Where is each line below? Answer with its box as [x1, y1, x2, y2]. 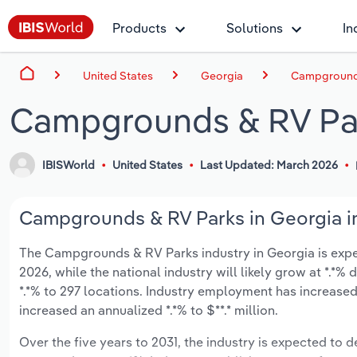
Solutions [226, 20, 283, 36]
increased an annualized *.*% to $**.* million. [19, 302, 278, 319]
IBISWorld [42, 158, 96, 173]
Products [112, 20, 167, 36]
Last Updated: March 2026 [199, 158, 338, 173]
